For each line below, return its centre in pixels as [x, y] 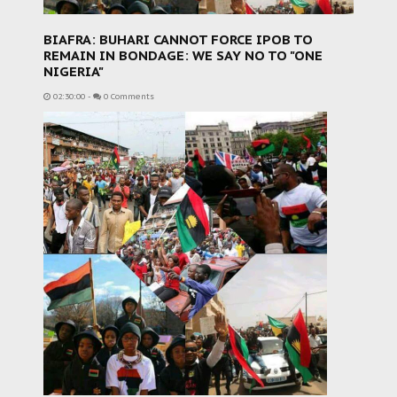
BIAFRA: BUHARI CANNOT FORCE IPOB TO [178, 39]
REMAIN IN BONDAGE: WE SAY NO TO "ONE [183, 55]
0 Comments [128, 97]
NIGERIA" [74, 71]
